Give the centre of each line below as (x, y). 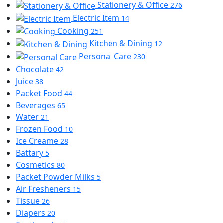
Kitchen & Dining (122, 44)
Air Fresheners (44, 188)
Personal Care (106, 56)
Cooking (74, 31)
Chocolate (36, 69)
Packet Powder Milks (56, 176)
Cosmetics (36, 165)
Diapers (32, 212)
